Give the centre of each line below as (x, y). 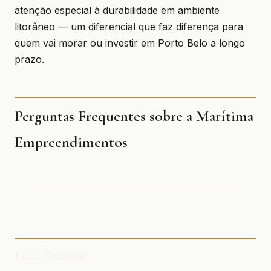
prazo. (29, 59)
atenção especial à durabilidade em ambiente (117, 10)
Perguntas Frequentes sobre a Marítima (134, 116)
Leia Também (50, 255)
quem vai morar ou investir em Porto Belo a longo (130, 43)
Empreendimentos (71, 142)
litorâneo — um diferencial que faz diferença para (129, 27)
